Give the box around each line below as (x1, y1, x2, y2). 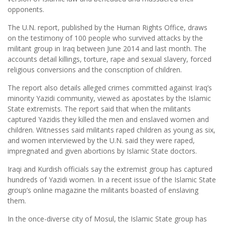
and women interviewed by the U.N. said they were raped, (8, 136, 195, 146)
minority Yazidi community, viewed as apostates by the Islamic (8, 93, 211, 103)
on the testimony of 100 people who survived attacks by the (8, 33, 203, 43)
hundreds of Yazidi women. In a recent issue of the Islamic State (8, 175, 216, 185)
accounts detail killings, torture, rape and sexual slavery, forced (8, 54, 211, 64)
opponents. (8, 5, 44, 15)
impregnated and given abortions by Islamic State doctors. (8, 146, 197, 156)
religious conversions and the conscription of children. (8, 65, 182, 75)
